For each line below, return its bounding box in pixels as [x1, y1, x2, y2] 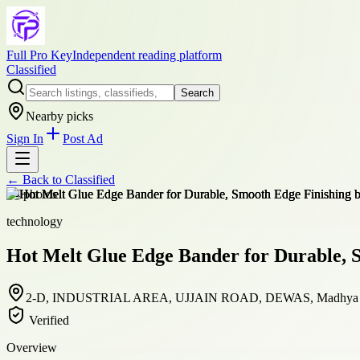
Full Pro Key [6, 48, 72, 62]
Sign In [6, 132, 43, 145]
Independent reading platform [72, 48, 222, 62]
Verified [26, 313, 69, 327]
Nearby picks [26, 109, 93, 123]
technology [6, 215, 63, 228]
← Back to [6, 173, 65, 186]
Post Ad [63, 132, 103, 145]
